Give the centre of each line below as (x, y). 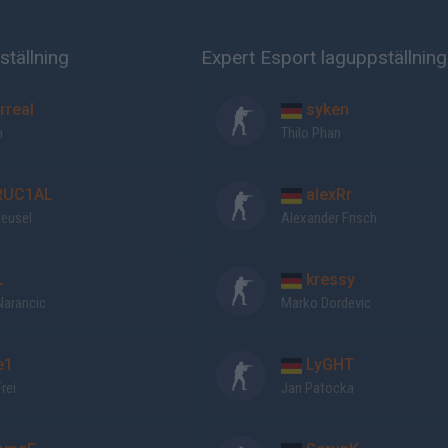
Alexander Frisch (328, 218)
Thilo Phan (310, 133)
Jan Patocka (317, 388)
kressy (328, 279)
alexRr (326, 194)
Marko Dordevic (325, 303)
